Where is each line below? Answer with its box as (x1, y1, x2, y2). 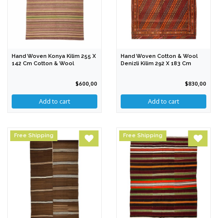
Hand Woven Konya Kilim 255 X (12, 53, 96, 60)
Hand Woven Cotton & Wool (121, 53, 198, 60)
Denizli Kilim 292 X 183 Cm (121, 60, 191, 67)
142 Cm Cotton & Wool (12, 60, 74, 67)
